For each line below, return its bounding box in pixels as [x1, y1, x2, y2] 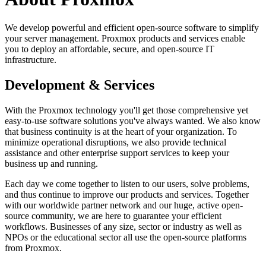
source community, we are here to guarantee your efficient [5, 211, 221, 221]
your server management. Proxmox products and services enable [5, 33, 245, 44]
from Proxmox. [5, 243, 62, 254]
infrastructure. [5, 55, 56, 65]
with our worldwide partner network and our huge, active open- [5, 200, 243, 211]
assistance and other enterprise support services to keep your [5, 148, 229, 159]
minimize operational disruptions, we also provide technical [5, 137, 226, 148]
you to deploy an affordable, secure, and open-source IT [5, 44, 214, 55]
